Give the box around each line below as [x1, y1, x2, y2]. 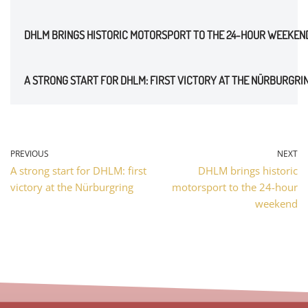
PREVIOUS [10, 147, 49, 159]
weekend [255, 196, 298, 210]
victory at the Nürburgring [10, 179, 133, 194]
